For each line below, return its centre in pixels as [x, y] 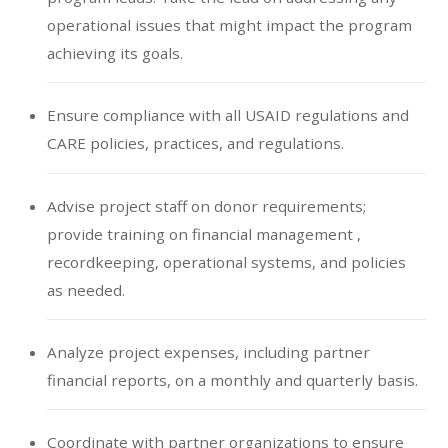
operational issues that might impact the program [229, 25]
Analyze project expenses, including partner [208, 351]
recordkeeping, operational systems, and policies [226, 261]
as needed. [85, 289]
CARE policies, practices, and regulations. [195, 143]
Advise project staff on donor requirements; [206, 205]
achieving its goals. [114, 53]
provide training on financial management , [203, 233]
